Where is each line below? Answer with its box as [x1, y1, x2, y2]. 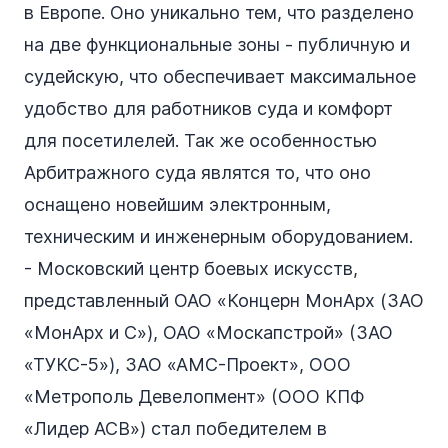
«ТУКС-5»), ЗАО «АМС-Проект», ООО [24, 354, 351, 376]
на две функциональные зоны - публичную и [24, 34, 410, 56]
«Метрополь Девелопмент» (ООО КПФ [24, 386, 365, 408]
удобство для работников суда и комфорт [24, 98, 393, 120]
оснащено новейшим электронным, [24, 194, 331, 216]
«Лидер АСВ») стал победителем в [24, 418, 327, 440]
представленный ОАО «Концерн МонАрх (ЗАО [24, 290, 424, 312]
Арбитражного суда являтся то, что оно [24, 162, 371, 184]
